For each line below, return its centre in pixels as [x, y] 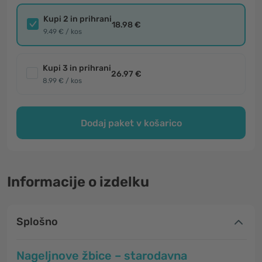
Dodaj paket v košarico [131, 123]
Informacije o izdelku [78, 182]
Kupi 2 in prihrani [77, 19]
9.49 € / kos [63, 32]
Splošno [37, 222]
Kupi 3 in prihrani [77, 68]
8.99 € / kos [62, 81]
